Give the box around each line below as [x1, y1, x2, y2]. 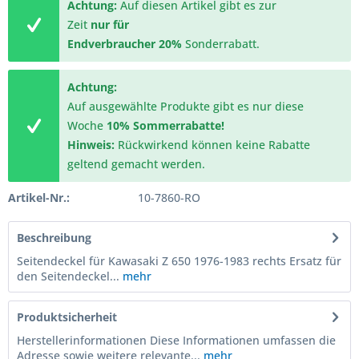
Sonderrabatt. [185, 36, 260, 51]
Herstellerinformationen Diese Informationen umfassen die [17, 333, 336, 348]
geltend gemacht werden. [67, 156, 206, 171]
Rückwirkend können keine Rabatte [115, 137, 311, 152]
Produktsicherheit [17, 309, 117, 325]
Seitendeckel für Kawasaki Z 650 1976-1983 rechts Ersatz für [17, 253, 341, 268]
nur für [91, 17, 130, 32]
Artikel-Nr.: [8, 190, 70, 205]
